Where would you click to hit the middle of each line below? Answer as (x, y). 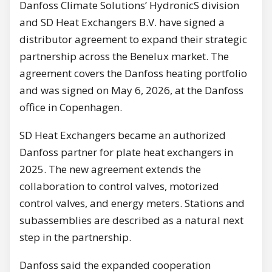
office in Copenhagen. (71, 107)
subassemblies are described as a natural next (131, 220)
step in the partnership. (75, 237)
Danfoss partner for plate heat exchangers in (126, 152)
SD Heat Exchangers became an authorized (123, 135)
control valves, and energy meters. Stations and (132, 203)
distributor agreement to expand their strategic (133, 39)
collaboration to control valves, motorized (119, 186)
